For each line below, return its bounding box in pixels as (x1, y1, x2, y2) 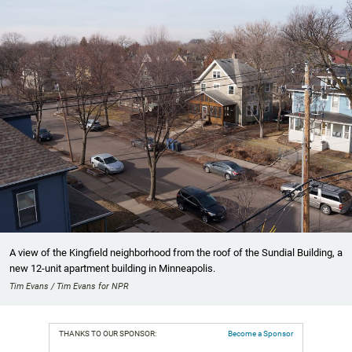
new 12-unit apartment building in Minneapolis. (9, 262, 215, 274)
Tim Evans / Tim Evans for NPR (9, 280, 129, 291)
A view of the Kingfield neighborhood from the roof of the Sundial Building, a (9, 246, 343, 258)
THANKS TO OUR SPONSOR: (59, 328, 156, 338)
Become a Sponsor (228, 328, 293, 338)
